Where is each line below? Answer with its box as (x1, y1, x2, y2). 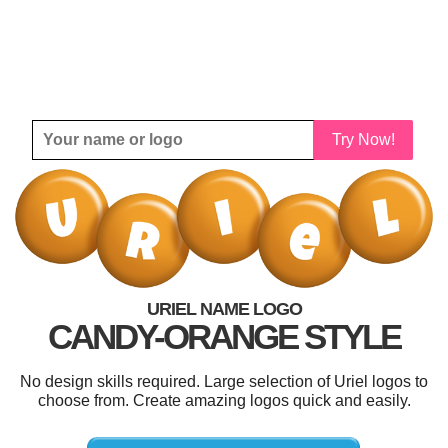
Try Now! (331, 131, 395, 148)
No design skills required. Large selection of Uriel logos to (20, 372, 428, 390)
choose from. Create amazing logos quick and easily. (37, 391, 411, 409)
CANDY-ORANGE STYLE (48, 316, 400, 356)
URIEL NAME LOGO (146, 298, 302, 319)
